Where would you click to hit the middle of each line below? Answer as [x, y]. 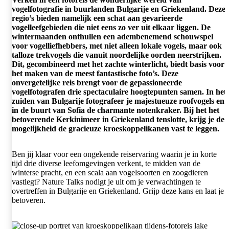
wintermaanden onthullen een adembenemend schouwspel [112, 36]
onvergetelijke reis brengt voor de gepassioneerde [97, 82]
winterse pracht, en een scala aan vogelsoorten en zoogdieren [110, 172]
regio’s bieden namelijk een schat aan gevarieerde [97, 18]
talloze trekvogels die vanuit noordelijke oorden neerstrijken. [117, 55]
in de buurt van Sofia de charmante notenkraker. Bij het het [116, 110]
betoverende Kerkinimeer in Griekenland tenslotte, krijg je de [118, 119]
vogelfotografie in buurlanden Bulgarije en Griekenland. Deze [119, 9]
